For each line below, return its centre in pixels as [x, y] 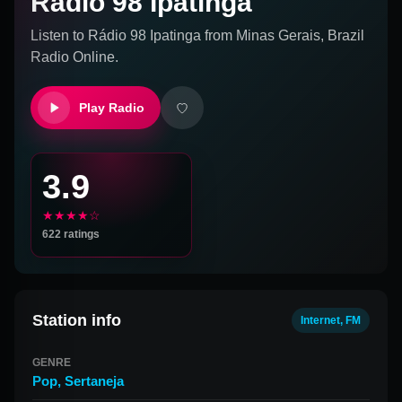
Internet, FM [331, 320]
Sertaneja [94, 381]
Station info [77, 320]
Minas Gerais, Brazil [300, 35]
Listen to [59, 35]
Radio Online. [74, 57]
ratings [80, 234]
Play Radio [112, 108]
